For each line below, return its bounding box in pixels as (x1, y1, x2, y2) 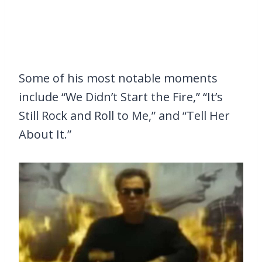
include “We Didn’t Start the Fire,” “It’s (19, 89, 223, 105)
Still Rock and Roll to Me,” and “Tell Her (19, 108, 230, 124)
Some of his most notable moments (19, 70, 218, 87)
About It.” (19, 126, 71, 143)
